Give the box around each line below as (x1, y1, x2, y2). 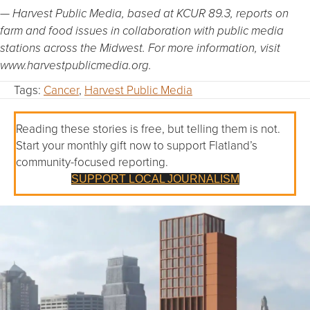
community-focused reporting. (16, 153, 168, 170)
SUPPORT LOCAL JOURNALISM (71, 172, 239, 185)
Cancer (44, 81, 79, 98)
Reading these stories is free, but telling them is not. (16, 120, 280, 136)
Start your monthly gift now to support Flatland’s (16, 136, 257, 153)
